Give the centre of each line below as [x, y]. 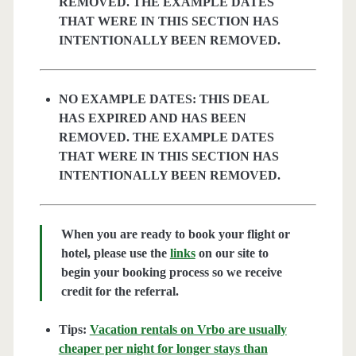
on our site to [232, 253]
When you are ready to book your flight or [175, 234]
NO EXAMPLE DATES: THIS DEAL [163, 99]
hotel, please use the [115, 253]
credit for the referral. [120, 292]
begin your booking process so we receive [171, 273]
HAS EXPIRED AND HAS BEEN [152, 118]
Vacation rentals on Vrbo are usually [188, 330]
